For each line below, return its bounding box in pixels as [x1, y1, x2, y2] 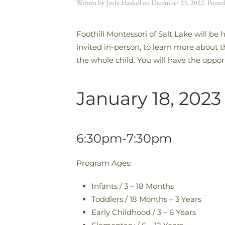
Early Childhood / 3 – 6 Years [91, 207, 196, 217]
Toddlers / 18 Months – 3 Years [91, 194, 201, 204]
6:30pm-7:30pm [76, 131, 172, 146]
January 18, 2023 [76, 87, 221, 109]
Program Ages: [76, 158, 132, 168]
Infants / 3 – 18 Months [91, 181, 174, 191]
